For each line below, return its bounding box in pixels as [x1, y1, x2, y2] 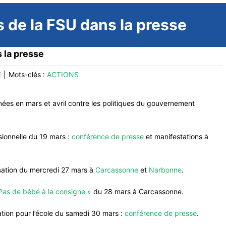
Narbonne [149, 165, 182, 174]
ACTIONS [47, 70, 79, 79]
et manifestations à [144, 132, 208, 141]
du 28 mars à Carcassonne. [91, 187, 184, 196]
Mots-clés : [9, 70, 47, 79]
